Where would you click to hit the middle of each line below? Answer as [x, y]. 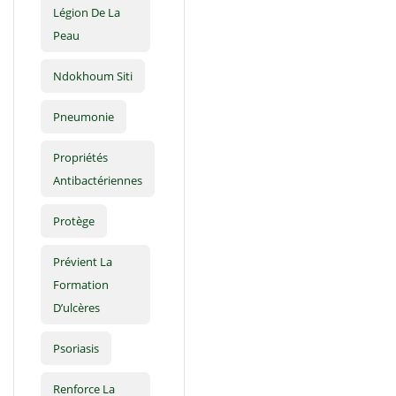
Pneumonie [84, 117]
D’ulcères [76, 308]
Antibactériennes [98, 181]
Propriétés [80, 158]
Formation [81, 285]
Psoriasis [76, 349]
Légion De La [87, 13]
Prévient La [83, 262]
